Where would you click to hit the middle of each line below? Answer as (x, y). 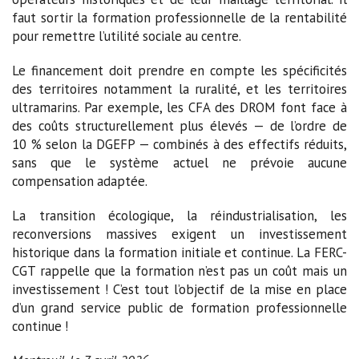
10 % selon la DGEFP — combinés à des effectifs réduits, (179, 144)
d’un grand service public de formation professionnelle (179, 307)
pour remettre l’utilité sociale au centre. (127, 36)
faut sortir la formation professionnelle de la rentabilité (179, 17)
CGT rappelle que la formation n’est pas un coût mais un (179, 270)
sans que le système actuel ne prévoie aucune (179, 162)
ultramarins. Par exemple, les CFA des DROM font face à (179, 107)
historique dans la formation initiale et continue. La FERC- (179, 252)
